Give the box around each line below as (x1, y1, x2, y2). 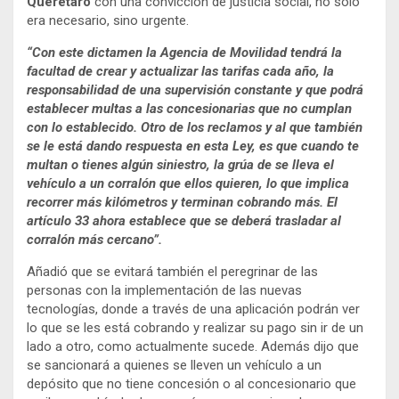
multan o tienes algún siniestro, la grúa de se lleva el (27, 156, 334, 173)
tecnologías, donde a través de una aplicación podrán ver (27, 300, 360, 317)
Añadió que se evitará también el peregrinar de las (27, 263, 318, 280)
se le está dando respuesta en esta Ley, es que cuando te (27, 137, 359, 154)
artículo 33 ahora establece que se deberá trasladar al (27, 212, 341, 229)
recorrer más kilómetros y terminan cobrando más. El (27, 193, 338, 210)
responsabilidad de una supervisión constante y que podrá (27, 81, 363, 98)
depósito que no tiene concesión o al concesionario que (27, 375, 356, 392)
